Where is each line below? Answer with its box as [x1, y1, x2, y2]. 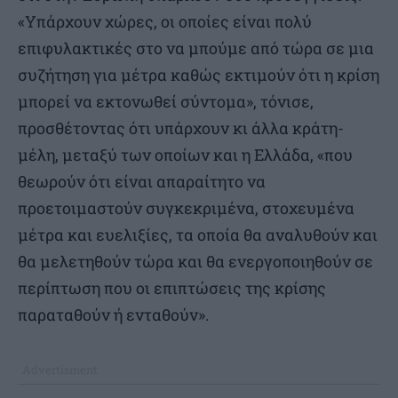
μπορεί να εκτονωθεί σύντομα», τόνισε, [18, 90, 314, 112]
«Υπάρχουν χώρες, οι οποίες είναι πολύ [18, 10, 312, 32]
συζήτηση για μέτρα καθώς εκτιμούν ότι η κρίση [18, 63, 379, 85]
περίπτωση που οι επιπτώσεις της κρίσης [18, 276, 326, 298]
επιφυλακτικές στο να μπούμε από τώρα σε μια [18, 36, 374, 59]
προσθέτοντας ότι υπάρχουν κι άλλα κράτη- [18, 116, 344, 139]
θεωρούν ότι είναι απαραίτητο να [18, 170, 266, 192]
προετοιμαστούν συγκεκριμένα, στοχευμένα [18, 196, 354, 219]
